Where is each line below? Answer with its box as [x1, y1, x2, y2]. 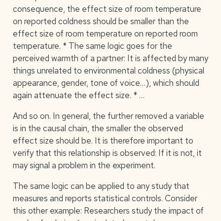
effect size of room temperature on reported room [12, 28, 198, 39]
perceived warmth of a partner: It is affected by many [12, 53, 208, 64]
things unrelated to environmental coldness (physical [12, 65, 204, 76]
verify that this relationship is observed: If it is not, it [12, 147, 202, 159]
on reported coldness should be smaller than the [12, 16, 189, 27]
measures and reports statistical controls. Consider [12, 193, 197, 204]
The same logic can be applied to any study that [12, 181, 189, 192]
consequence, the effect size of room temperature [12, 3, 201, 15]
